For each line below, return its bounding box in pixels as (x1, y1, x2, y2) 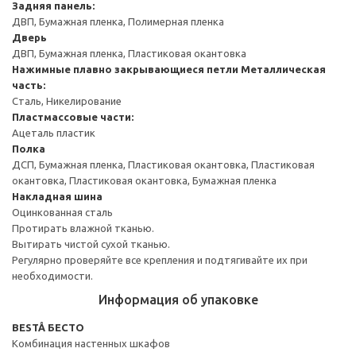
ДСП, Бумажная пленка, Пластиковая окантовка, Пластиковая (12, 158, 315, 170)
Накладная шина (12, 190, 103, 202)
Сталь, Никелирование (12, 95, 122, 106)
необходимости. (12, 269, 93, 281)
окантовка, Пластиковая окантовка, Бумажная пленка (12, 174, 277, 186)
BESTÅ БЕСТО (12, 321, 84, 333)
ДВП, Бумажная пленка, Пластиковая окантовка (12, 47, 246, 59)
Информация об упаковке (98, 292, 258, 307)
